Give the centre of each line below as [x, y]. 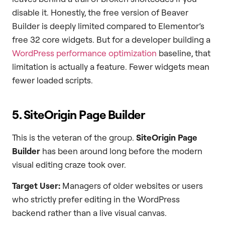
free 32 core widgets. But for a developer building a [111, 40]
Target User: [36, 185]
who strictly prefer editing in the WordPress [96, 199]
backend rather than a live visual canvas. [89, 212]
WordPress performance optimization [84, 53]
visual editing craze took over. [69, 165]
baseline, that [184, 53]
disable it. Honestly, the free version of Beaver [100, 13]
